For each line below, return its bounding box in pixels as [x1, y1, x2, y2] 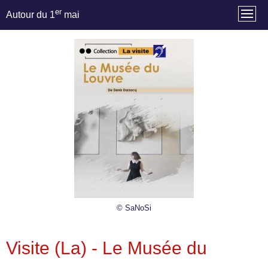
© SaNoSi [117, 203, 151, 212]
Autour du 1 [6, 10, 55, 20]
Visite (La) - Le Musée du [6, 237, 207, 258]
